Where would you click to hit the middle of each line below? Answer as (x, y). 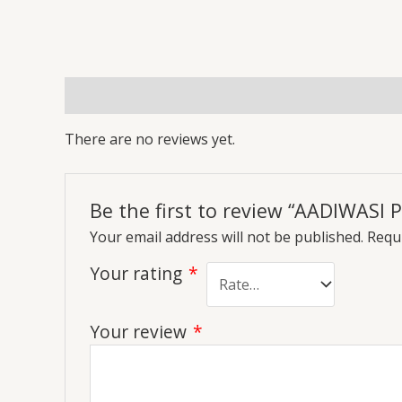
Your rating (138, 274)
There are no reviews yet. (150, 139)
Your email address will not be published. (226, 237)
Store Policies (313, 95)
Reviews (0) (105, 95)
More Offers (205, 95)
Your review (140, 331)
